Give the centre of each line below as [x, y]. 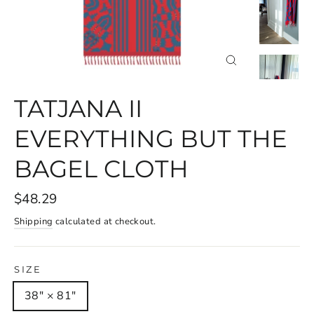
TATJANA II [78, 109]
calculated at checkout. [104, 221]
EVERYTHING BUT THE [151, 139]
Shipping [34, 221]
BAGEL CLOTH [101, 169]
